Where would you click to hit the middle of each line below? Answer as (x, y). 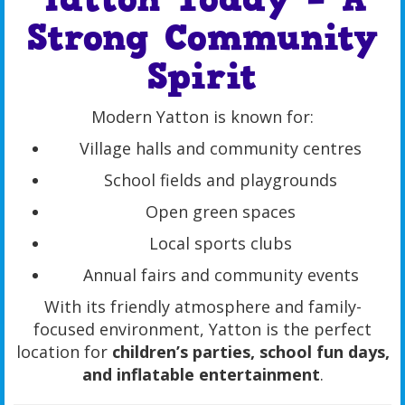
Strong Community (202, 38)
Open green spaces (221, 212)
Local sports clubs (221, 244)
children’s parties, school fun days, (250, 352)
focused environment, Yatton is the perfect (202, 330)
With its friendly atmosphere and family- (202, 307)
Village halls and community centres (221, 149)
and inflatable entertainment (201, 375)
